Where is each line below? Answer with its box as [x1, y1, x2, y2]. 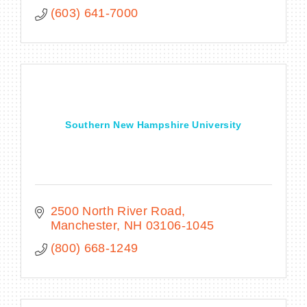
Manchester [50, 218, 116, 232]
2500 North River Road [50, 204, 182, 218]
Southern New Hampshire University [65, 119, 242, 130]
